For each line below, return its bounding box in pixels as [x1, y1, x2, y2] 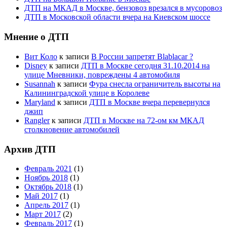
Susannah [24, 79, 55, 88]
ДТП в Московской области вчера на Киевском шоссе [24, 13, 210, 22]
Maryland [24, 97, 55, 106]
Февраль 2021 [24, 164, 72, 173]
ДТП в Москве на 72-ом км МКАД [84, 116, 204, 125]
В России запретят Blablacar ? [91, 52, 193, 61]
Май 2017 [24, 192, 58, 201]
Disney [24, 61, 47, 70]
